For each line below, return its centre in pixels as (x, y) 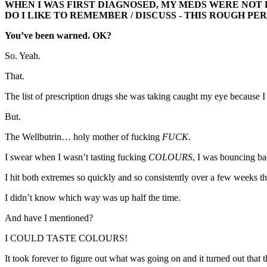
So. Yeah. (23, 56)
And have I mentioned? (49, 218)
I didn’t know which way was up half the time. (93, 198)
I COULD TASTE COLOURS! (66, 238)
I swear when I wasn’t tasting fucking (77, 157)
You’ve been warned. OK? (58, 36)
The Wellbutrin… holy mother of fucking (83, 137)
